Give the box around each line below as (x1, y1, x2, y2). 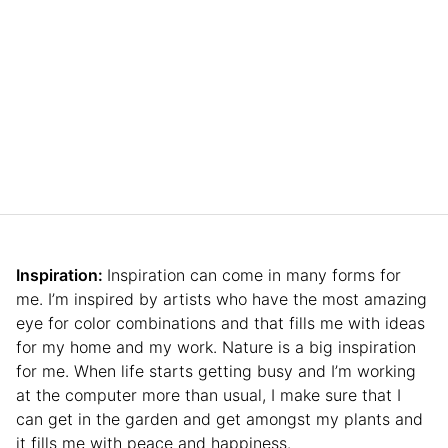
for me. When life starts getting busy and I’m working (16, 361, 416, 382)
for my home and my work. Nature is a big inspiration (16, 337, 416, 358)
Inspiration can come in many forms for (107, 265, 401, 286)
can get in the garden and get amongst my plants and (16, 409, 423, 430)
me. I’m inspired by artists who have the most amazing (16, 289, 427, 310)
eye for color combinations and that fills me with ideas (16, 313, 425, 334)
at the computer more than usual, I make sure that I (16, 385, 401, 406)
